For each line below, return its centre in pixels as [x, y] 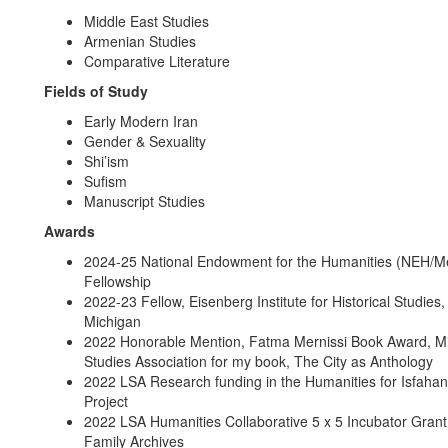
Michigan [112, 321]
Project [106, 401]
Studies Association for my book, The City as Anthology [258, 361]
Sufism [105, 181]
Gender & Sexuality [145, 141]
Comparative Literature [157, 61]
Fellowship [117, 281]
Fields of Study [96, 91]
